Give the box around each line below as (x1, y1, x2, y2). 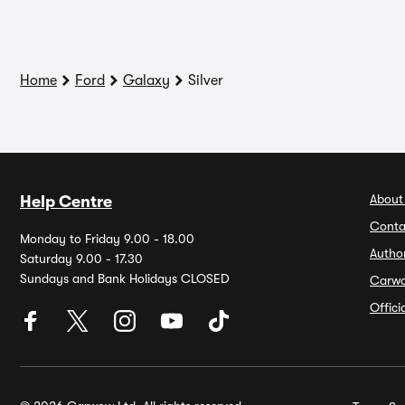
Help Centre (20, 193, 112, 211)
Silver (188, 72, 223, 89)
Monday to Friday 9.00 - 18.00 (20, 231, 194, 246)
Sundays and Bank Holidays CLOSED (20, 271, 230, 286)
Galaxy (123, 72, 170, 89)
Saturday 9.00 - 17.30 (20, 251, 143, 266)
